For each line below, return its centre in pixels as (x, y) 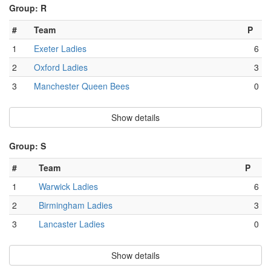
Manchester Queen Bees (82, 86)
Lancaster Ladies (72, 224)
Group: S (28, 146)
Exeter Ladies (60, 49)
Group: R (28, 8)
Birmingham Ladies (76, 205)
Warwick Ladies (68, 187)
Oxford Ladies (61, 67)
